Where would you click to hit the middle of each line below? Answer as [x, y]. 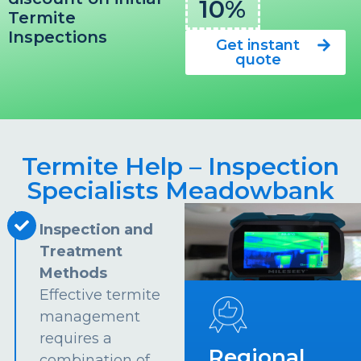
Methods [74, 274]
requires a [76, 339]
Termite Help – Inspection [180, 167]
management [90, 317]
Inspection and [97, 230]
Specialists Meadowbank [180, 191]
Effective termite [100, 295]
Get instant [258, 45]
